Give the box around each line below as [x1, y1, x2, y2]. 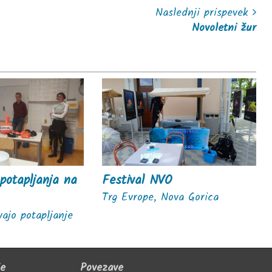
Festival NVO [101, 170, 172, 191]
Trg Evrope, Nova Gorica [101, 188, 219, 206]
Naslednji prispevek [155, 4, 253, 22]
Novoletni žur [192, 19, 257, 38]
